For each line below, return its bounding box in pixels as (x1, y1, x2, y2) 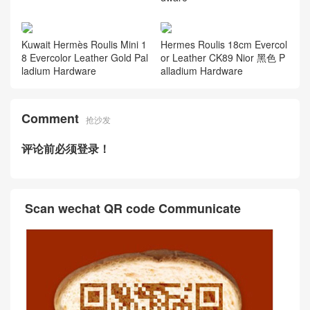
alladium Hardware (160, 63, 243, 77)
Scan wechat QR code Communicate (25, 199, 241, 218)
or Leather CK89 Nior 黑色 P (160, 50, 285, 64)
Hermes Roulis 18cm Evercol (160, 37, 287, 51)
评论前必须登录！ (21, 140, 110, 156)
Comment (21, 109, 79, 127)
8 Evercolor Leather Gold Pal (21, 50, 148, 64)
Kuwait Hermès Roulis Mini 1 (21, 37, 147, 51)
